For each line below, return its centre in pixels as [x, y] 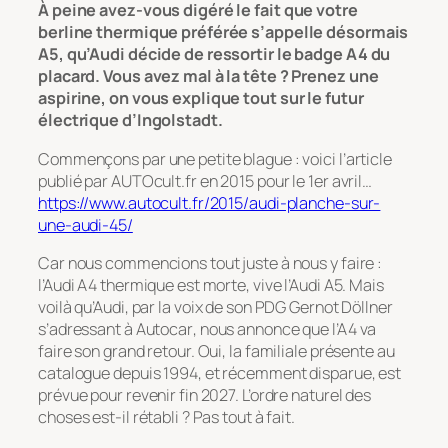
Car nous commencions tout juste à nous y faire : [210, 262]
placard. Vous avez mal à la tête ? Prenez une [208, 76]
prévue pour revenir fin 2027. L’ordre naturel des [205, 394]
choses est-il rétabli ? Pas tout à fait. [166, 416]
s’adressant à [87, 328]
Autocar [164, 328]
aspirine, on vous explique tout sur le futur [201, 98]
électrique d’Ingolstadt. [130, 120]
